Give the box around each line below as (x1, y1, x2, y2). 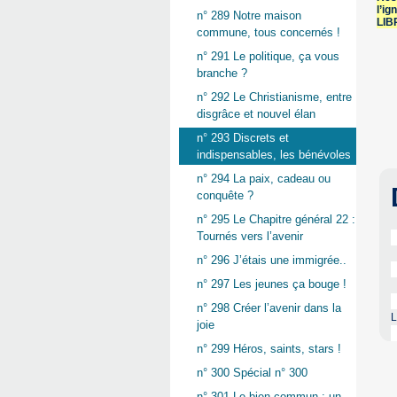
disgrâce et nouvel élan (197, 107, 315, 121)
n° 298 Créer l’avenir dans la (197, 301, 341, 315)
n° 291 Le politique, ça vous (197, 50, 339, 64)
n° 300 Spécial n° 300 (197, 366, 307, 380)
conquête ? (197, 189, 253, 203)
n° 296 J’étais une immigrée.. (197, 253, 346, 268)
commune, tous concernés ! (197, 26, 340, 40)
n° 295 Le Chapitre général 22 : (197, 213, 355, 227)
